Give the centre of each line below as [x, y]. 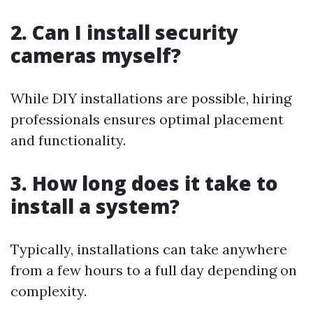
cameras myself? [96, 55]
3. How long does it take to [144, 183]
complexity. [49, 291]
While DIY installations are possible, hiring [151, 98]
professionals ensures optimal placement [147, 119]
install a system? [95, 206]
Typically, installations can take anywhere [149, 249]
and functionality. [68, 140]
